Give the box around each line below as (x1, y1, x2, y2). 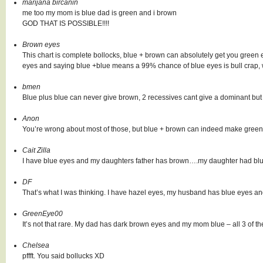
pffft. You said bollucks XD (22, 252, 104, 260)
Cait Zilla (22, 146, 50, 154)
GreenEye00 (22, 210, 63, 218)
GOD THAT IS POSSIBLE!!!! (22, 19, 109, 28)
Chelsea (22, 241, 49, 249)
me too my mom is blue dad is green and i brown (22, 9, 177, 17)
